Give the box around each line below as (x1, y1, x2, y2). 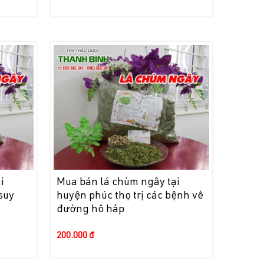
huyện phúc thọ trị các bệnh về (56, 190, 203, 202)
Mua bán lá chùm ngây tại (56, 177, 180, 188)
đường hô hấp (56, 204, 124, 215)
